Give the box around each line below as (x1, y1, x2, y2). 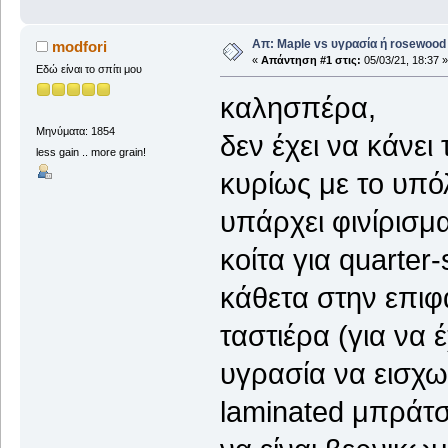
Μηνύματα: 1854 (35, 124, 115, 137)
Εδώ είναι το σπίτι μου (35, 63, 142, 76)
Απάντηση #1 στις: (260, 54, 361, 67)
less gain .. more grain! (35, 145, 146, 158)
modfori (52, 38, 108, 56)
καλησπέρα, (219, 92, 376, 124)
